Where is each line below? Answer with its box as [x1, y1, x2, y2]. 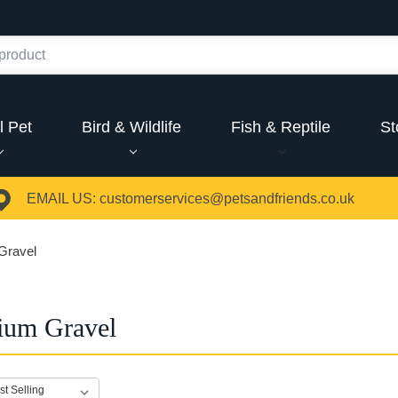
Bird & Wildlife [82, 117, 182, 136]
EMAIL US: [26, 191, 96, 207]
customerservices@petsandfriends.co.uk [99, 191, 354, 207]
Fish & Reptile [230, 117, 330, 136]
